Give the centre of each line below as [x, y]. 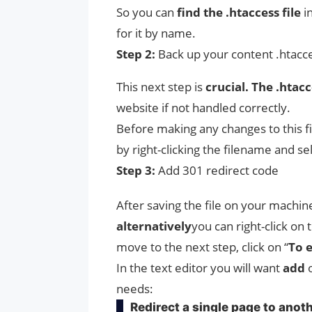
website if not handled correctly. [203, 107]
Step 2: [137, 54]
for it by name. [156, 33]
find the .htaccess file [237, 12]
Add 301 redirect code [218, 170]
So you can [145, 12]
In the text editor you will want [200, 267]
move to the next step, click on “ [202, 247]
